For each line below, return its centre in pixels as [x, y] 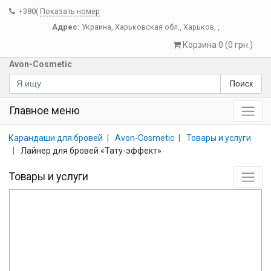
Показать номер [70, 11]
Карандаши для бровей [56, 138]
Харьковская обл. [147, 27]
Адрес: [66, 27]
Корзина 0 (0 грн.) [218, 45]
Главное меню [44, 110]
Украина [96, 27]
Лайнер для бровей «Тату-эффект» [91, 150]
